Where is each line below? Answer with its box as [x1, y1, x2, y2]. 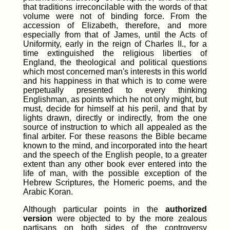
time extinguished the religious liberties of [23, 48, 207, 57]
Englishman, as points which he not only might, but [23, 94, 207, 104]
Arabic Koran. [23, 187, 73, 196]
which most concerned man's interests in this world [23, 67, 207, 76]
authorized [165, 204, 207, 214]
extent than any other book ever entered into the [23, 159, 207, 168]
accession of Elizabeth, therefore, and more [23, 21, 207, 30]
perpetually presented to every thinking [23, 85, 207, 94]
